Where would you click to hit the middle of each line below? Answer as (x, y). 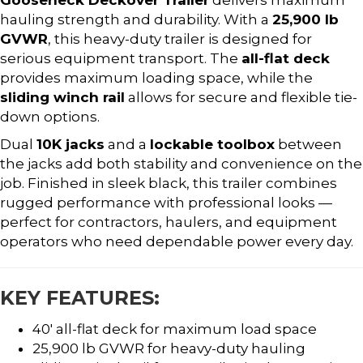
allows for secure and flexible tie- (241, 97)
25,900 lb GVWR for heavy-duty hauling (169, 348)
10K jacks (70, 144)
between (308, 144)
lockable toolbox (212, 144)
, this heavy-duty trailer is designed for (180, 38)
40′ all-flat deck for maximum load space (175, 329)
